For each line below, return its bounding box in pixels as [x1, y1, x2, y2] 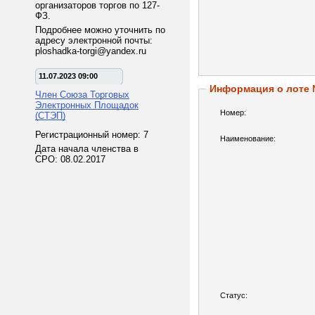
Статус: [220, 291, 247, 300]
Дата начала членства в [35, 143, 139, 154]
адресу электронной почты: [35, 35, 153, 46]
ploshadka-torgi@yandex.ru [35, 46, 146, 56]
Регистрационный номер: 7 [35, 129, 148, 140]
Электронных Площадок [35, 100, 139, 110]
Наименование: [220, 134, 276, 143]
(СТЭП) [35, 110, 65, 121]
